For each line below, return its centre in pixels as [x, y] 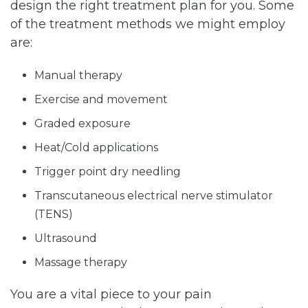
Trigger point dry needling [108, 171]
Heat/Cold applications [96, 147]
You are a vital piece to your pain [111, 294]
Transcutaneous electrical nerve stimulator [154, 195]
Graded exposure [82, 123]
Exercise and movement [101, 99]
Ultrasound [66, 238]
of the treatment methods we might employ [148, 24]
